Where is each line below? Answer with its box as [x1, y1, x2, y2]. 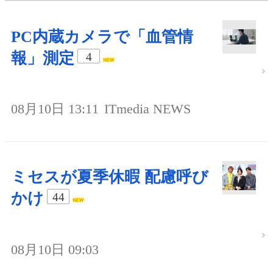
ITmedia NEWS [104, 101, 191, 117]
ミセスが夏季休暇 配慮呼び [11, 168, 208, 186]
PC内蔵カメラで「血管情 [11, 27, 193, 46]
